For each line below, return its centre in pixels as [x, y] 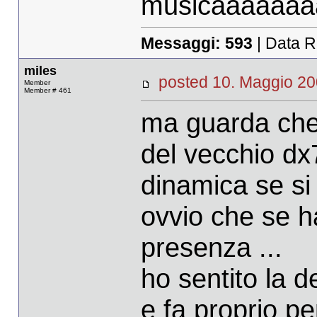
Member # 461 [47, 91]
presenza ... [211, 247]
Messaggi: [183, 43]
